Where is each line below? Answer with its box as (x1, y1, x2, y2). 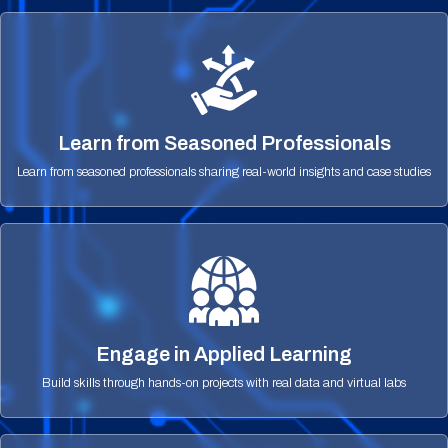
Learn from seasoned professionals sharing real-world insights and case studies (17, 164, 431, 179)
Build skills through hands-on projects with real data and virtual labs (42, 375, 406, 390)
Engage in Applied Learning (96, 342, 352, 365)
